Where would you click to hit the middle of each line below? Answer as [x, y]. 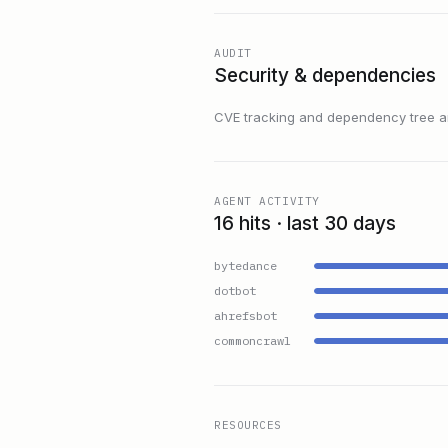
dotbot [235, 290]
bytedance [245, 265]
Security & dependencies [325, 75]
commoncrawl [252, 340]
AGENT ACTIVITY [267, 201]
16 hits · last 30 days [305, 223]
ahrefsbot [245, 315]
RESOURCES [248, 425]
